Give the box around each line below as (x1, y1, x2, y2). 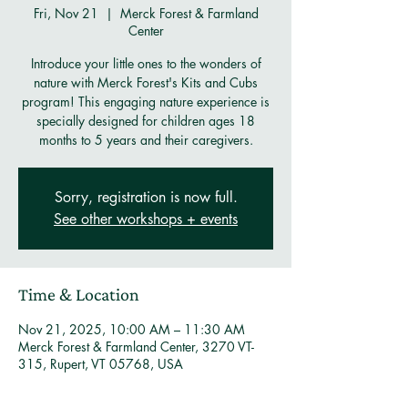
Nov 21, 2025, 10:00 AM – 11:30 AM (18, 321, 245, 338)
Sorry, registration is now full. (54, 188, 238, 207)
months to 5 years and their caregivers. (38, 131, 253, 148)
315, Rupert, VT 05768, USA (18, 355, 183, 372)
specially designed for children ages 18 (36, 112, 255, 129)
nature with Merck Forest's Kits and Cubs (34, 74, 258, 91)
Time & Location (18, 284, 139, 304)
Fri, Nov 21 (33, 5, 98, 22)
